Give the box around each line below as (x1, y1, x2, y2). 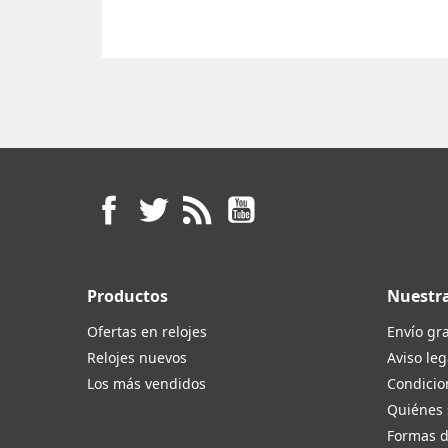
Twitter (173, 188, 227, 211)
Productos (87, 284, 168, 307)
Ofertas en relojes (87, 321, 207, 341)
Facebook (129, 188, 202, 211)
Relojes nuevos (87, 347, 187, 367)
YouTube (261, 188, 326, 211)
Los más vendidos (87, 373, 206, 393)
